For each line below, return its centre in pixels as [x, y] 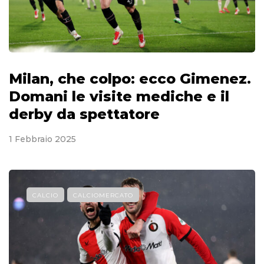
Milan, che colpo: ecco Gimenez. [130, 78]
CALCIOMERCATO [103, 195]
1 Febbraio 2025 [42, 139]
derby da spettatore [84, 114]
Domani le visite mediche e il [119, 96]
